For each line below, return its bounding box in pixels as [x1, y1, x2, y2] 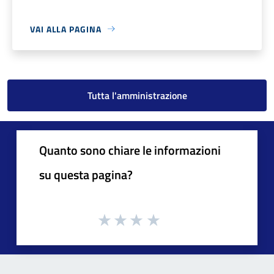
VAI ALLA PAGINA [30, 22, 102, 35]
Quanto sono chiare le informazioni [39, 140, 221, 160]
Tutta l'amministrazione [87, 87, 187, 103]
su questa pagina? [39, 165, 133, 184]
